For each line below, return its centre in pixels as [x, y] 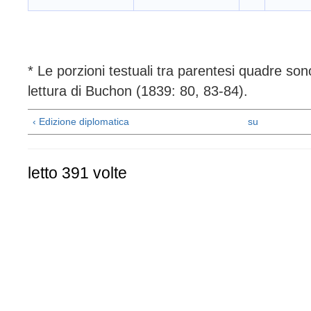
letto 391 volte [77, 173]
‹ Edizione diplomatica [81, 121]
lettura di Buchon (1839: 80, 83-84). [138, 91]
